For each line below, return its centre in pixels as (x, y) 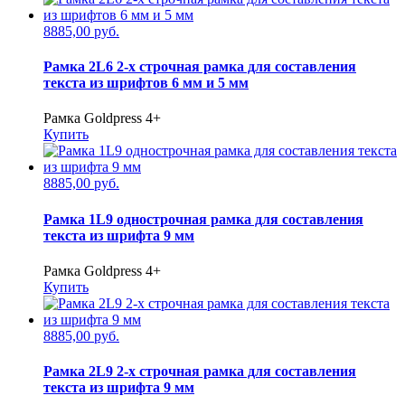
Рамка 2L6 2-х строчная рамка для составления (200, 67)
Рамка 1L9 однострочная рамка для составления (203, 219)
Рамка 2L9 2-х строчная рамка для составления (200, 372)
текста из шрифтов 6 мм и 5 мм (146, 83)
